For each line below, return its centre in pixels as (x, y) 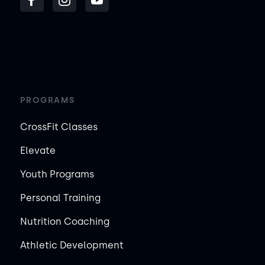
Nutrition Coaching (64, 222)
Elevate (38, 151)
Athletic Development (72, 245)
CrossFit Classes (59, 127)
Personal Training (60, 198)
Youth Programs (57, 174)
